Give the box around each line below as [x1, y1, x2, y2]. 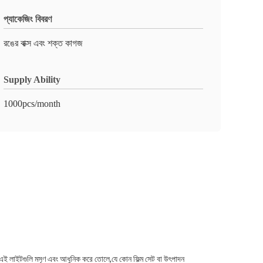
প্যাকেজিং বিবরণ [4, 14, 52, 24]
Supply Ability [4, 75, 60, 85]
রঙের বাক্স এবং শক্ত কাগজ [4, 38, 83, 48]
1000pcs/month [4, 99, 60, 109]
